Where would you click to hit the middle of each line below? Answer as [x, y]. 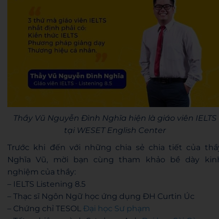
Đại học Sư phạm [117, 208]
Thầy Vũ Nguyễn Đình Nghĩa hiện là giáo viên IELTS [115, 118]
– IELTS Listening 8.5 [46, 184]
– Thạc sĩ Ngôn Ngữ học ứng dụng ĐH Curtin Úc [101, 196]
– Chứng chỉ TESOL [45, 208]
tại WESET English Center [115, 130]
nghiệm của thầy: [42, 172]
